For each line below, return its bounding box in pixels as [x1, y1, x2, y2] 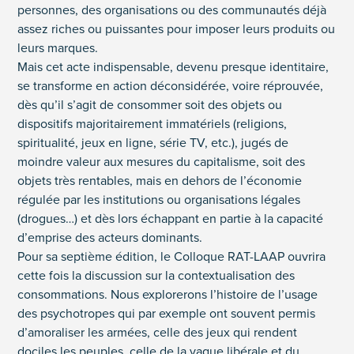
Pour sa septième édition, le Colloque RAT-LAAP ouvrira [17, 247, 326, 266]
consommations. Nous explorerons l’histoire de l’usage [17, 285, 318, 304]
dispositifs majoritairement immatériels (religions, [17, 115, 288, 134]
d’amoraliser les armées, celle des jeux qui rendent [17, 323, 298, 342]
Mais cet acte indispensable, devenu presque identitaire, [17, 58, 330, 77]
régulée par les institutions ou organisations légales [17, 190, 301, 209]
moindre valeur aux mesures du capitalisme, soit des [17, 153, 306, 171]
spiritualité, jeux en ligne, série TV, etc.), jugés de [17, 134, 289, 153]
